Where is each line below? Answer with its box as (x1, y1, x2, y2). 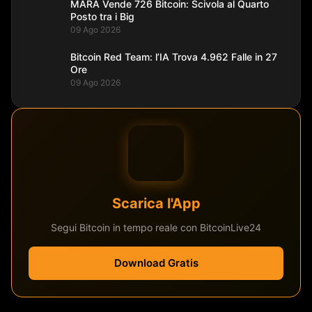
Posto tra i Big (70, 10, 134, 22)
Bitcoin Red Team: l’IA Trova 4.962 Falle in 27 (70, 50, 277, 63)
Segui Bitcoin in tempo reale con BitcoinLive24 (51, 221, 261, 234)
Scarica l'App (111, 195, 201, 212)
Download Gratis (114, 256, 198, 270)
